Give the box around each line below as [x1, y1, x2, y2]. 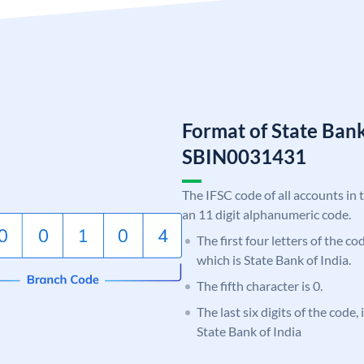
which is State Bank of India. [197, 251, 351, 267]
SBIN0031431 [182, 144, 306, 168]
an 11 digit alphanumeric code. [182, 206, 351, 222]
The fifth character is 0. [197, 277, 323, 293]
